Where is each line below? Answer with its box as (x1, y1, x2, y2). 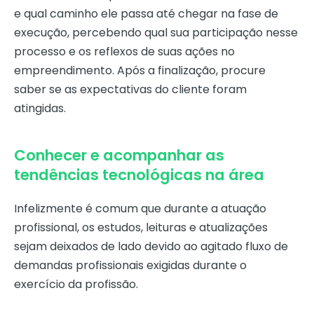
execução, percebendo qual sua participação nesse (14, 25, 298, 41)
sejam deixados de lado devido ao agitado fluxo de (14, 238, 288, 255)
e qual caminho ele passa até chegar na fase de (14, 6, 278, 22)
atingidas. (14, 100, 66, 117)
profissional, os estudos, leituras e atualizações (14, 219, 268, 236)
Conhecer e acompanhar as (14, 144, 224, 167)
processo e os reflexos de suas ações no (14, 43, 235, 60)
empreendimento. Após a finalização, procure (14, 62, 266, 79)
